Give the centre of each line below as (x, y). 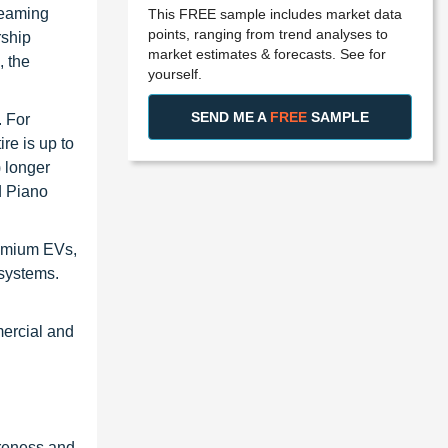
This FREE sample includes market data (275, 13)
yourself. (175, 73)
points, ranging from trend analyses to (268, 33)
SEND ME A (230, 116)
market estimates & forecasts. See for (267, 53)
